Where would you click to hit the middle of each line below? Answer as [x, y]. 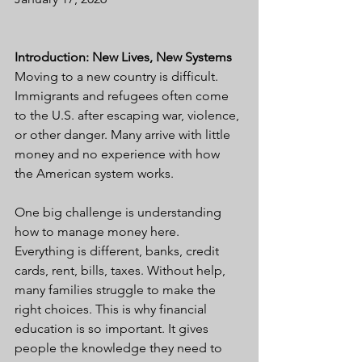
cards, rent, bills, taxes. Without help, [122, 270]
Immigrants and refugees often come [123, 96]
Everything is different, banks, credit [118, 251]
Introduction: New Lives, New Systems [123, 57]
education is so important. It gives [113, 328]
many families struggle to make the [117, 290]
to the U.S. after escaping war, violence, [128, 115]
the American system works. [94, 173]
